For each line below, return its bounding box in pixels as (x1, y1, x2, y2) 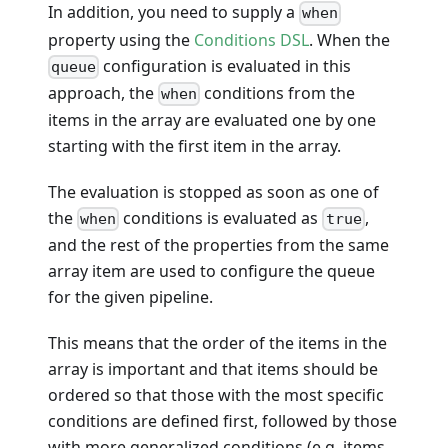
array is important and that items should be (48, 358, 378, 381)
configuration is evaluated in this (99, 54, 352, 77)
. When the (309, 28, 390, 51)
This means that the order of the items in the (48, 332, 387, 355)
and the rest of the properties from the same (48, 234, 389, 257)
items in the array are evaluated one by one (48, 108, 376, 131)
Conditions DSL (194, 28, 309, 51)
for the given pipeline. (48, 286, 213, 309)
